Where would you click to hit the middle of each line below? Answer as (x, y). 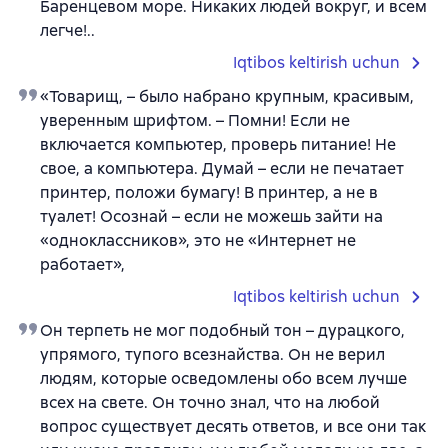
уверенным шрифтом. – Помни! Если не (195, 120)
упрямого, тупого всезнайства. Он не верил (212, 354)
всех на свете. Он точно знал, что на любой (210, 402)
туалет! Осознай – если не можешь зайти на (211, 216)
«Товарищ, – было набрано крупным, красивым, (227, 96)
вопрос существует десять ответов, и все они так (233, 426)
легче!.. (67, 30)
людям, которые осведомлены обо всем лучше (223, 378)
